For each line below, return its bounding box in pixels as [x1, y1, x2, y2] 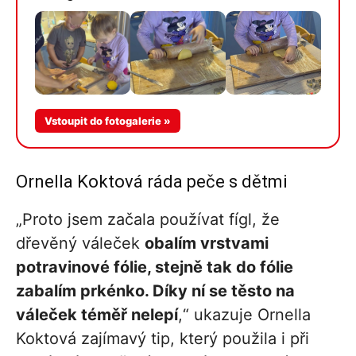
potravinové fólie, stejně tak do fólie [16, 257, 293, 277]
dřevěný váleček [16, 233, 145, 253]
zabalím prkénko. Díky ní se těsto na [16, 281, 295, 300]
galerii [250, 126, 296, 144]
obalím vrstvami [145, 233, 269, 253]
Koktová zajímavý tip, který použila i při [16, 328, 309, 348]
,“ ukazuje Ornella [178, 304, 311, 324]
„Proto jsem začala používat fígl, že [16, 209, 280, 229]
